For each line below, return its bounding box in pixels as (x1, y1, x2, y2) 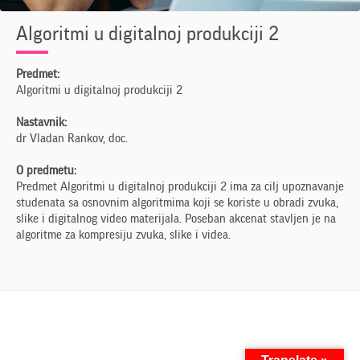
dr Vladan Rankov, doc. (16, 131, 128, 145)
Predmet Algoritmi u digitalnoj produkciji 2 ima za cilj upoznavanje (16, 179, 344, 194)
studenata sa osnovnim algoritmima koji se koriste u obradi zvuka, (16, 195, 338, 210)
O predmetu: (16, 163, 76, 178)
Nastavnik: (16, 115, 67, 129)
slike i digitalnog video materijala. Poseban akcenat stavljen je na (16, 211, 336, 226)
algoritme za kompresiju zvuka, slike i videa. (16, 227, 231, 242)
